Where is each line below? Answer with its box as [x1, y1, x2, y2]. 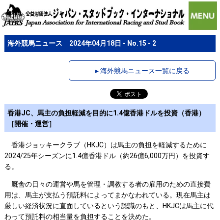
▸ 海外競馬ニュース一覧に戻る [95, 66, 190, 75]
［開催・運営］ [7, 119, 56, 128]
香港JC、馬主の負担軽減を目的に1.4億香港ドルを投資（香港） [7, 109, 206, 117]
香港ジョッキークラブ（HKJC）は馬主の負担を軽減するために [4, 141, 207, 149]
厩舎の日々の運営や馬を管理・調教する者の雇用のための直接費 [4, 180, 211, 189]
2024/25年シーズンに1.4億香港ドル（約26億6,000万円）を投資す [4, 152, 210, 160]
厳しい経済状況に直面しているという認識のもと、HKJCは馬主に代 [4, 202, 214, 210]
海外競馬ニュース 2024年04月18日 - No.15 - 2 [7, 39, 157, 48]
